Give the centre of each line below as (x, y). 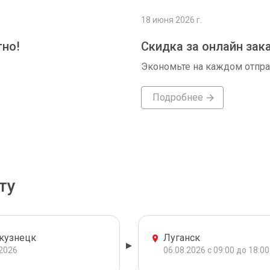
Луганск (182, 238)
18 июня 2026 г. (171, 20)
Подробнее (177, 97)
